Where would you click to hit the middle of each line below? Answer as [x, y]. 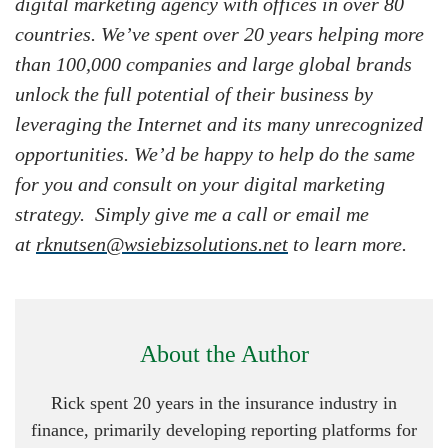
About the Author [224, 354]
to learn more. [347, 244]
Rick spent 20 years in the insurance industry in [224, 403]
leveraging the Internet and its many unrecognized [219, 124]
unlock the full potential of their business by [194, 94]
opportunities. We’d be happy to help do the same [215, 154]
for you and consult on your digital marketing [200, 184]
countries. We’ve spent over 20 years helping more [219, 34]
